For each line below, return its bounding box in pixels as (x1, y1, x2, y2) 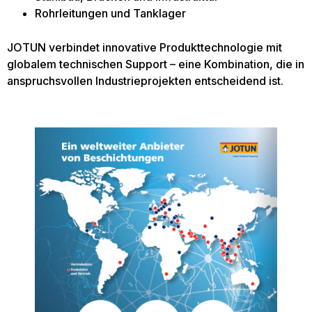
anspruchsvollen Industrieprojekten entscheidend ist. (7, 73, 283, 88)
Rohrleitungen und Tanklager (35, 6, 186, 20)
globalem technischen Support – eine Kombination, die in (7, 56, 304, 71)
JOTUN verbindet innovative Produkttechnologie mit (7, 40, 282, 54)
